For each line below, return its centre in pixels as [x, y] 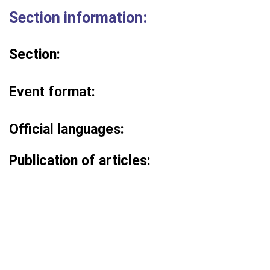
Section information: [78, 18]
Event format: [52, 92]
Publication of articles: [80, 161]
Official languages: [67, 129]
